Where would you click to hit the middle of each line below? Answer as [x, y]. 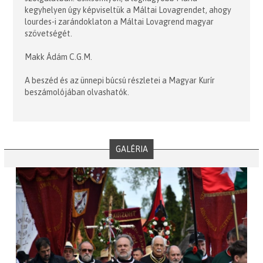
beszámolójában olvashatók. [77, 92]
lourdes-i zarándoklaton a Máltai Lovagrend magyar [119, 21]
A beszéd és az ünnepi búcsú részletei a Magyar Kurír [120, 80]
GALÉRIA [131, 149]
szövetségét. [49, 33]
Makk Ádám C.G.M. [59, 57]
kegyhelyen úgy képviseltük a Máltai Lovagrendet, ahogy [128, 10]
